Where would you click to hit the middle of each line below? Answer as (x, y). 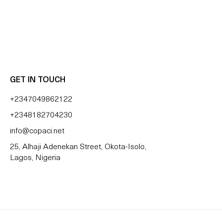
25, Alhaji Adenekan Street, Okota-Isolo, (78, 147)
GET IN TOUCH (38, 81)
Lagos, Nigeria (35, 158)
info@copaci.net (37, 132)
